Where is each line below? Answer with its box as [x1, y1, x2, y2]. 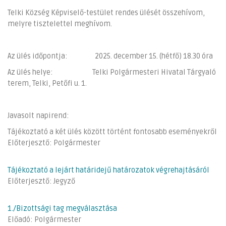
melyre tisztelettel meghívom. [8, 19, 112, 28]
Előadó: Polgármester [8, 215, 81, 224]
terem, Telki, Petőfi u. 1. [8, 79, 87, 88]
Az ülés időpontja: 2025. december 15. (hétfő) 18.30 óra [8, 51, 213, 61]
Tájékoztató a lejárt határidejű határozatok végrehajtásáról [8, 165, 209, 175]
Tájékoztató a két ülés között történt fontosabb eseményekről [8, 127, 217, 136]
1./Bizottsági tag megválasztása [8, 204, 117, 213]
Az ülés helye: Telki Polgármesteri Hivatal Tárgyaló [8, 68, 216, 77]
